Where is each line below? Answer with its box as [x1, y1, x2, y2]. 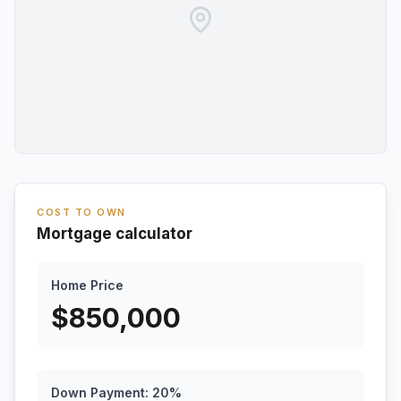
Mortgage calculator [37, 225, 192, 243]
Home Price [51, 277, 124, 293]
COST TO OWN [37, 206, 126, 218]
